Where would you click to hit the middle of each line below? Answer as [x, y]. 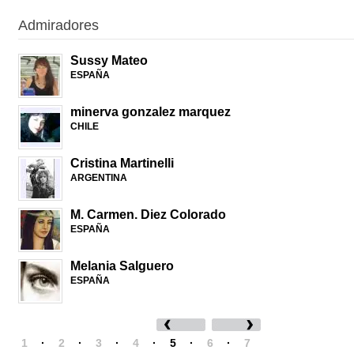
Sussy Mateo [109, 60]
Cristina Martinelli [122, 163]
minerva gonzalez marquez [151, 112]
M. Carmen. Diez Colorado [148, 215]
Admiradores [58, 25]
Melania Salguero [122, 266]
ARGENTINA [99, 178]
